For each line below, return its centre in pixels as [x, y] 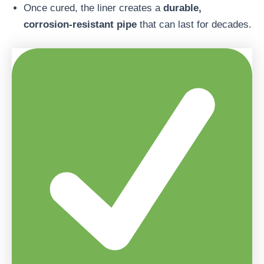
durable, [182, 8]
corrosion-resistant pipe [80, 25]
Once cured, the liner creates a [93, 8]
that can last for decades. [194, 25]
